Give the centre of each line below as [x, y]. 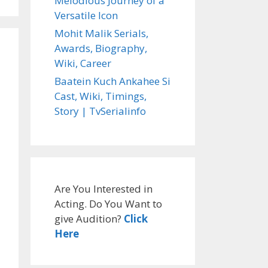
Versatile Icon [86, 15]
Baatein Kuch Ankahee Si [112, 81]
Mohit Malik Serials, [101, 33]
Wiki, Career [83, 63]
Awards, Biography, [101, 48]
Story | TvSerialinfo [100, 111]
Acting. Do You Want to [108, 204]
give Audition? [89, 219]
